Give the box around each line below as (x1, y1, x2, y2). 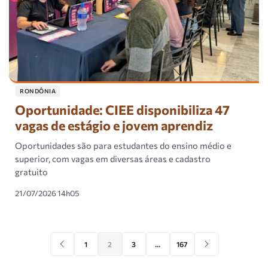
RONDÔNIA (20, 87, 56, 95)
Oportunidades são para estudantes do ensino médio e (15, 140, 232, 151)
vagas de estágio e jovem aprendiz (15, 117, 213, 133)
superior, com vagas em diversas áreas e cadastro (15, 153, 211, 165)
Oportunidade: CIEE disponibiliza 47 (15, 102, 230, 118)
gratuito (15, 166, 48, 178)
